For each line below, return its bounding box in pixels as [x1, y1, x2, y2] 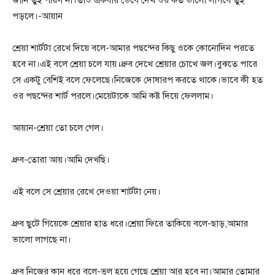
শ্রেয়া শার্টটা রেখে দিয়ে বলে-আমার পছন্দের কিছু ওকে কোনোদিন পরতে [12, 42, 254, 54]
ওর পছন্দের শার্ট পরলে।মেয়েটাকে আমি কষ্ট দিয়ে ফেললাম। [12, 90, 214, 102]
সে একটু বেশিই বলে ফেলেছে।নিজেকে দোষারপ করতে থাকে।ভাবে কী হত [12, 74, 263, 86]
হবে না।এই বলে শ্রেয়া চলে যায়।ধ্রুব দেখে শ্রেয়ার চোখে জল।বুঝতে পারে [12, 58, 257, 70]
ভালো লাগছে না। [12, 234, 71, 246]
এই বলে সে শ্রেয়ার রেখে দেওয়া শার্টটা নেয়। [12, 186, 161, 198]
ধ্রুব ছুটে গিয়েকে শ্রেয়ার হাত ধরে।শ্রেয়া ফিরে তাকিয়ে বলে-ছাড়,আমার [12, 218, 248, 230]
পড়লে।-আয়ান [12, 10, 63, 22]
